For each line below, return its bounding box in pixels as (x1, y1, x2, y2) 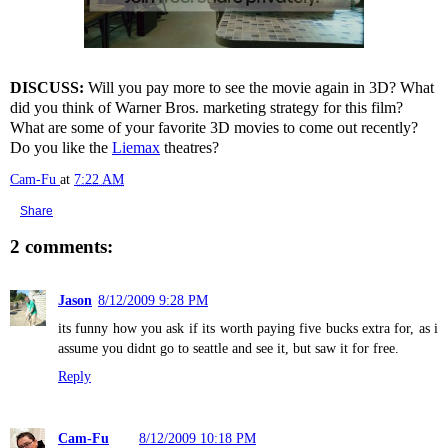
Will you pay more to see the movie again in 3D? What (84, 79, 434, 96)
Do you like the (10, 139, 112, 156)
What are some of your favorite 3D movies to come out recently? (10, 119, 418, 136)
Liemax (112, 139, 160, 156)
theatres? (160, 139, 219, 156)
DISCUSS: (10, 79, 84, 96)
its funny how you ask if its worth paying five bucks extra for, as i (58, 320, 438, 337)
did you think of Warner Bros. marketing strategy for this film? (10, 99, 403, 116)
